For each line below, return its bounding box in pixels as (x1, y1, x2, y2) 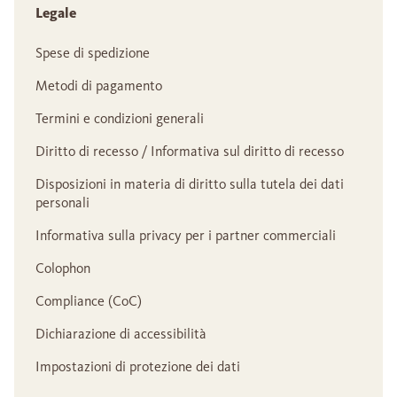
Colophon (35, 259, 90, 276)
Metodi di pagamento (35, 76, 162, 94)
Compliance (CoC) (35, 292, 142, 309)
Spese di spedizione (35, 43, 150, 61)
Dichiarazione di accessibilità (35, 324, 206, 342)
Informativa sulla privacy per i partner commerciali (35, 226, 336, 244)
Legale (35, 4, 76, 21)
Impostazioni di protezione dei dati (35, 357, 240, 375)
